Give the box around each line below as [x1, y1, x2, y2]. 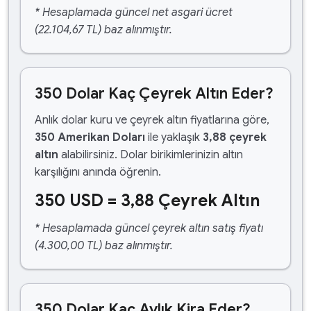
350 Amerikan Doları [35, 131, 145, 144]
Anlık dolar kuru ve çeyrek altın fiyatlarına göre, [35, 113, 269, 127]
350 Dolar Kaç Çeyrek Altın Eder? [35, 84, 274, 103]
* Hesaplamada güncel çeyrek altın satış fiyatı [35, 221, 263, 235]
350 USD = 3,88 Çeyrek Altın [35, 190, 260, 211]
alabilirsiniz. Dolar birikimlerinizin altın [58, 148, 243, 162]
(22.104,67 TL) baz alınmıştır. [35, 23, 172, 37]
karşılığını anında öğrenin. [35, 165, 161, 179]
